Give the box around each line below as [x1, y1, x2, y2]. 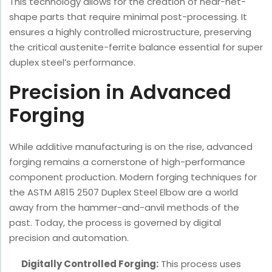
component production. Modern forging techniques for [9, 171, 257, 184]
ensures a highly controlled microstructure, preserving [9, 25, 251, 39]
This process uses [158, 257, 241, 271]
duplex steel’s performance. [9, 56, 135, 69]
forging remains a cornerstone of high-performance [9, 155, 245, 169]
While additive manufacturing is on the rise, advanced [9, 140, 253, 154]
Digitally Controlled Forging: [21, 257, 158, 271]
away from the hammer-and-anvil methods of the [9, 201, 239, 214]
